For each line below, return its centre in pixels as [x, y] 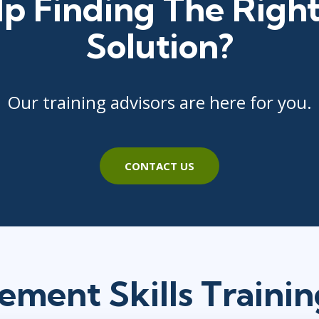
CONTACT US [159, 166]
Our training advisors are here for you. [159, 102]
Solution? [159, 46]
